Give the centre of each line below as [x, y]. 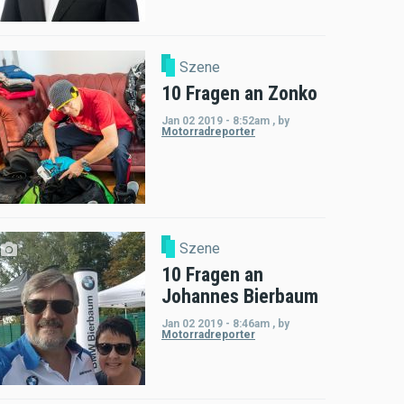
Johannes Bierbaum [240, 297]
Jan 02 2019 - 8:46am [216, 324]
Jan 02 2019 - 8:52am [216, 120]
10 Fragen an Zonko [239, 93]
